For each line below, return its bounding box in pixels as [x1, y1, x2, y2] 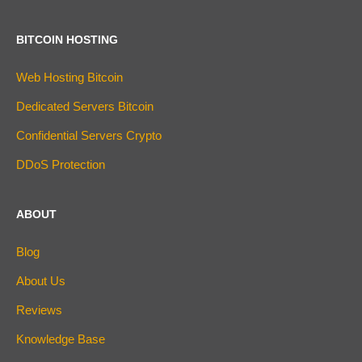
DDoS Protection [16, 158, 105, 172]
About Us [16, 274, 65, 288]
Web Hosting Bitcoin [16, 70, 123, 85]
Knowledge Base [16, 332, 105, 347]
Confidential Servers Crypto [16, 128, 162, 143]
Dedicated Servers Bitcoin [16, 99, 154, 114]
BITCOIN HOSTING [16, 33, 118, 47]
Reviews [16, 303, 62, 318]
